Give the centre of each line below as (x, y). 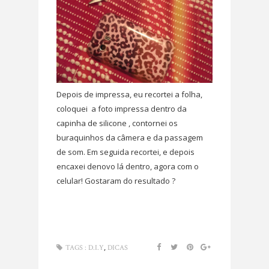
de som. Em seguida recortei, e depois (125, 152)
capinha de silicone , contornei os (117, 123)
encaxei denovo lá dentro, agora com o (128, 167)
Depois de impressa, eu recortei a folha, (129, 95)
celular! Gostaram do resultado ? (117, 181)
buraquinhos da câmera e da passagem (130, 138)
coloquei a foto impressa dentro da (122, 109)
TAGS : (76, 248)
